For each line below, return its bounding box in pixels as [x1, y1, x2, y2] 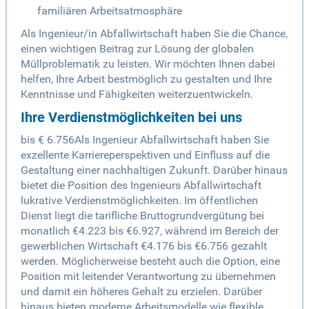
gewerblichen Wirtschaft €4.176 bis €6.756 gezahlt [21, 239, 267, 253]
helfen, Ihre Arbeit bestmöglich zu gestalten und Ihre [21, 72, 272, 86]
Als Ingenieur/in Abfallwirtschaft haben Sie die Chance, [21, 27, 288, 41]
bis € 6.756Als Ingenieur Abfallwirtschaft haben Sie [21, 133, 269, 147]
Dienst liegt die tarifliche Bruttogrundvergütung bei [21, 209, 264, 223]
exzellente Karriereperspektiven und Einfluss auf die [21, 148, 270, 162]
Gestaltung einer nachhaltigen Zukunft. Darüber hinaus [21, 163, 288, 177]
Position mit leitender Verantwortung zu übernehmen [21, 270, 276, 283]
